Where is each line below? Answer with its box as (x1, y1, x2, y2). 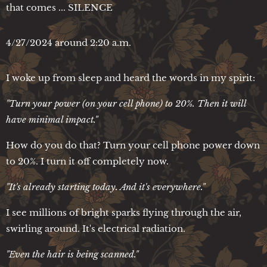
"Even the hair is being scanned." (6, 248, 138, 260)
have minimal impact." (6, 113, 98, 125)
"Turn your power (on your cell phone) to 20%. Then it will (6, 97, 246, 109)
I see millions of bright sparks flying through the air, (6, 206, 241, 218)
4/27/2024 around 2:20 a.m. (6, 36, 131, 48)
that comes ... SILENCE (6, 1, 113, 13)
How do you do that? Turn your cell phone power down (6, 139, 260, 151)
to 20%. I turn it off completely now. (6, 155, 169, 167)
